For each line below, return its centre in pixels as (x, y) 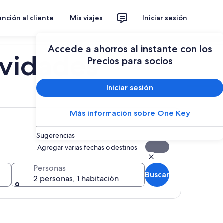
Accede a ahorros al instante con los (130, 49)
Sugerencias (56, 135)
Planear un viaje (166, 40)
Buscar (157, 174)
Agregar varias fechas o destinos (87, 147)
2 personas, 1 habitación (76, 178)
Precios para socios (130, 61)
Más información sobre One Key (130, 113)
